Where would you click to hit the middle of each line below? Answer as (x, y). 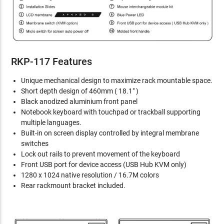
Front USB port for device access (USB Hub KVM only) (104, 165)
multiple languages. (51, 123)
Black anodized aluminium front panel (79, 102)
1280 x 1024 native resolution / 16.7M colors (90, 175)
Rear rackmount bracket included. (73, 186)
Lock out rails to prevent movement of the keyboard (101, 154)
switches (35, 144)
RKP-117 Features (52, 62)
